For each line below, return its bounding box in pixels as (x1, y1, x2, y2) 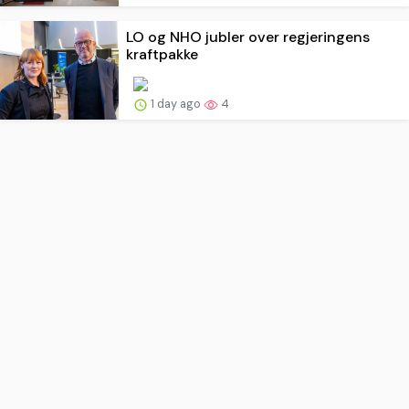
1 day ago (148, 96, 204, 112)
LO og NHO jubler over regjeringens (126, 27, 370, 47)
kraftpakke (126, 45, 198, 65)
